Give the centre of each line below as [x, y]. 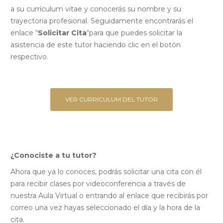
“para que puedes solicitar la [134, 33]
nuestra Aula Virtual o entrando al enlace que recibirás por [109, 196]
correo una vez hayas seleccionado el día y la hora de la [105, 208]
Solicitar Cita [62, 33]
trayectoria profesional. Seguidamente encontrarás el [102, 21]
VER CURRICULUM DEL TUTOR [111, 100]
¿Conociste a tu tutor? [54, 156]
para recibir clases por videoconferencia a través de [98, 184]
